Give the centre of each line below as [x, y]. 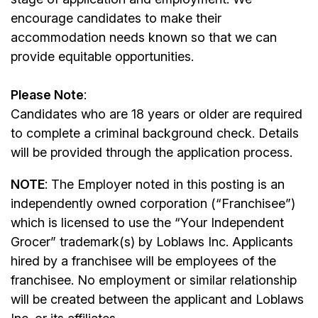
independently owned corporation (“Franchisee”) [153, 204]
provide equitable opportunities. [102, 57]
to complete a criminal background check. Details [155, 133]
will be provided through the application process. [152, 153]
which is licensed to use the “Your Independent [147, 223]
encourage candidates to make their [116, 18]
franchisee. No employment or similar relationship [154, 280]
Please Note [47, 95]
